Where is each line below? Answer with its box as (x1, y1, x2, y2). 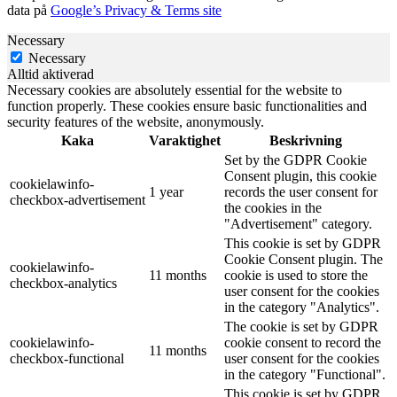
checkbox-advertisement (10, 191, 145, 207)
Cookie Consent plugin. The (224, 251, 383, 267)
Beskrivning (269, 132, 342, 148)
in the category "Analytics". (224, 299, 379, 315)
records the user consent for (224, 183, 378, 199)
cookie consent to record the (224, 334, 381, 350)
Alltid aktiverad (7, 66, 94, 82)
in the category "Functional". (224, 366, 385, 382)
